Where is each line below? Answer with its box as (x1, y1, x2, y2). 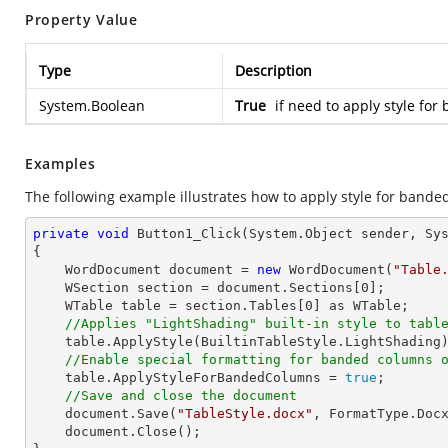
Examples (25, 154, 96, 173)
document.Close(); (33, 424, 65, 439)
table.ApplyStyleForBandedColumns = (65, 370, 345, 385)
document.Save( (65, 406, 177, 421)
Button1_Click (137, 226, 241, 241)
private (33, 226, 89, 241)
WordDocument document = (65, 262, 257, 277)
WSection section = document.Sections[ (65, 280, 361, 295)
